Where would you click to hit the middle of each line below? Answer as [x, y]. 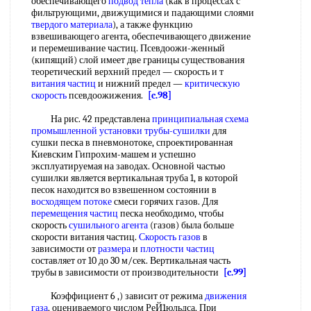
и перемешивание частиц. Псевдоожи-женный [128, 48]
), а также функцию [152, 25]
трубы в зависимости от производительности [127, 272]
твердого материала [72, 25]
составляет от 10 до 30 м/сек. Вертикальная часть [131, 261]
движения [226, 296]
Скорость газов [170, 237]
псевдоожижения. [107, 95]
